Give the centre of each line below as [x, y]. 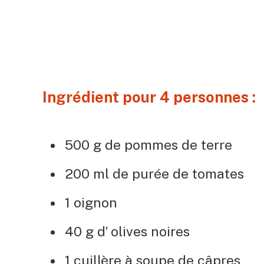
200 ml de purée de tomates [154, 173]
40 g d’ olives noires [127, 231]
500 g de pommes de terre [148, 144]
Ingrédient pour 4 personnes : [151, 98]
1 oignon [91, 202]
